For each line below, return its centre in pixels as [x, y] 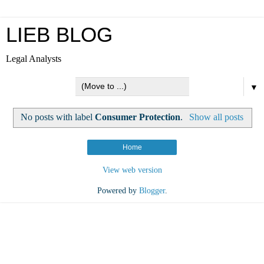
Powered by [118, 190]
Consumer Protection [138, 117]
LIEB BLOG [59, 35]
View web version [132, 169]
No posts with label [58, 117]
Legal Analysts [34, 59]
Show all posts [216, 117]
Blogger [152, 190]
